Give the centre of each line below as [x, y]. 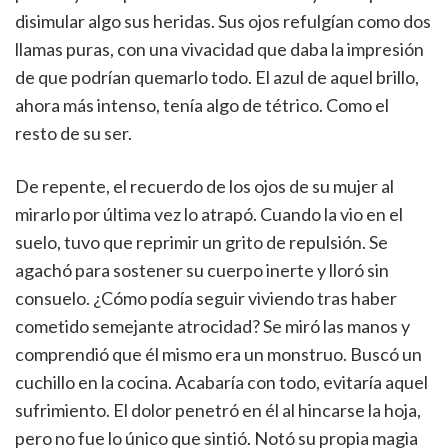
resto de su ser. [73, 133]
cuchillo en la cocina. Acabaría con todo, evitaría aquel [221, 382]
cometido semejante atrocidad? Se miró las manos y [212, 326]
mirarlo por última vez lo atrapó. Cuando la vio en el [209, 214]
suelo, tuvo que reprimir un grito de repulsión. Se [201, 242]
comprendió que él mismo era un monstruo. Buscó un [218, 354]
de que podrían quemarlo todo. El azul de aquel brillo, [217, 77]
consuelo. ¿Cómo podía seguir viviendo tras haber [206, 298]
